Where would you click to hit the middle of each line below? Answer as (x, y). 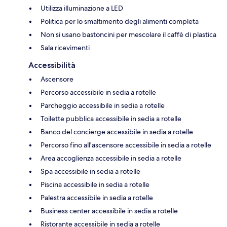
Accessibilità (52, 65)
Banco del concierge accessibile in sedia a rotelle (117, 131)
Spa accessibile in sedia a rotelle (90, 171)
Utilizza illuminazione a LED (82, 8)
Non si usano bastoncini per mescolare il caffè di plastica (128, 34)
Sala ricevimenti (65, 47)
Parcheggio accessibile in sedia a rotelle (103, 105)
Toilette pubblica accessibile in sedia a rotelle (111, 118)
